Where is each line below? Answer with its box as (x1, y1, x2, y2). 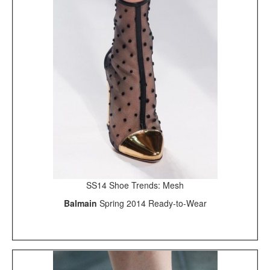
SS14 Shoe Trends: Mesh (86, 178, 184, 191)
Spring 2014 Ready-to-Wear (99, 196, 207, 209)
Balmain (63, 196, 99, 209)
